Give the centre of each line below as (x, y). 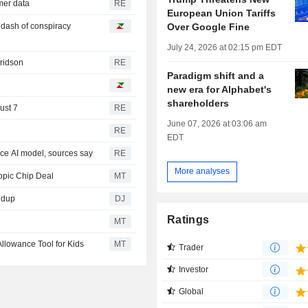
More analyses (202, 172)
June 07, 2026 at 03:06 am (217, 123)
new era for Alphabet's (220, 89)
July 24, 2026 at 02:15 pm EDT (225, 47)
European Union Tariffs (222, 13)
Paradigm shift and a (216, 75)
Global (191, 291)
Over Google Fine (209, 26)
